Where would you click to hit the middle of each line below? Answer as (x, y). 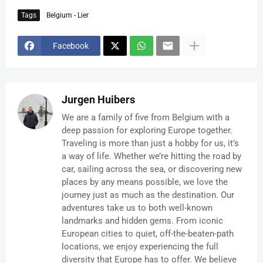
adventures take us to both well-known (137, 208)
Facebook (71, 45)
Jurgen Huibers (98, 100)
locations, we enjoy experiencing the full (140, 247)
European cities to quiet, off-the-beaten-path (148, 234)
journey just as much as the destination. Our (148, 195)
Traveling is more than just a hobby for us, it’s (150, 144)
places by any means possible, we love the (145, 182)
